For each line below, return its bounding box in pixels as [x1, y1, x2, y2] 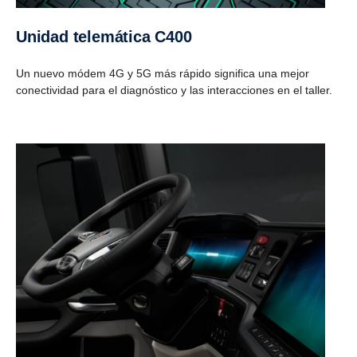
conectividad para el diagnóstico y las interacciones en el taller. [16, 83, 332, 96]
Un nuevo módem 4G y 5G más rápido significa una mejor [16, 66, 309, 80]
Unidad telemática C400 [26, 27, 192, 45]
